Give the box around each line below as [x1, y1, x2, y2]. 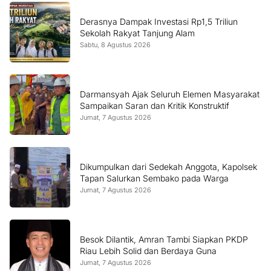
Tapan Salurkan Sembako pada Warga [80, 173, 229, 184]
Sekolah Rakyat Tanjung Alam [80, 28, 195, 39]
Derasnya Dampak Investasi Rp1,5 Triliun [80, 16, 238, 27]
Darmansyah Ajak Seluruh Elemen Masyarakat [80, 89, 260, 100]
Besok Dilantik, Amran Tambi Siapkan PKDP [80, 234, 248, 245]
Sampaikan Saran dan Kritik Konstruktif [80, 100, 229, 111]
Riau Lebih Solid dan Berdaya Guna [80, 246, 217, 256]
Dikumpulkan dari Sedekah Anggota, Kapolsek [80, 162, 257, 172]
